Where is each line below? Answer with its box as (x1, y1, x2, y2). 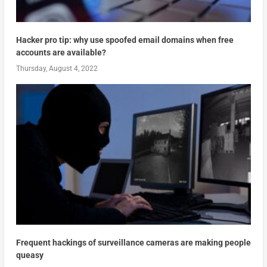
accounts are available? (15, 48, 106, 58)
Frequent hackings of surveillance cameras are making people (15, 238, 251, 248)
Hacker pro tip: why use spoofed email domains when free (15, 35, 234, 45)
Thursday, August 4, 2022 (15, 64, 98, 73)
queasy (15, 250, 44, 260)
